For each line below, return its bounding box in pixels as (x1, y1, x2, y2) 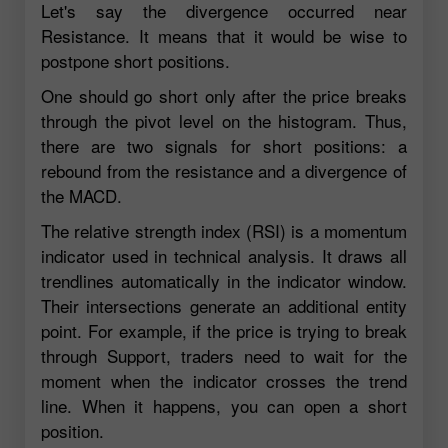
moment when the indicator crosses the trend (41, 367, 407, 393)
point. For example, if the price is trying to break (41, 317, 407, 343)
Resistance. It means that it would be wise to (41, 22, 407, 48)
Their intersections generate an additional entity (41, 292, 407, 318)
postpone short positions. (41, 47, 230, 73)
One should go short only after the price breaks (41, 82, 407, 108)
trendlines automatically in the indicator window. (41, 267, 407, 293)
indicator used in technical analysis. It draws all (41, 242, 407, 268)
